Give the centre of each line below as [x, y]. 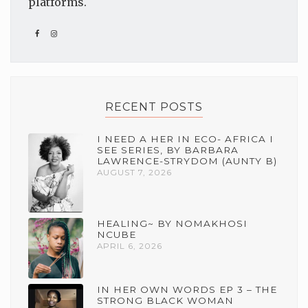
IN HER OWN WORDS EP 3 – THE [187, 290]
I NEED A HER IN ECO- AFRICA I [185, 139]
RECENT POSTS [154, 107]
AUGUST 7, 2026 [134, 173]
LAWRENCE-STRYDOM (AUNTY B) [187, 161]
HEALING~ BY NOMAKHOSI [172, 224]
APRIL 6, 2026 [130, 246]
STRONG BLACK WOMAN [165, 301]
